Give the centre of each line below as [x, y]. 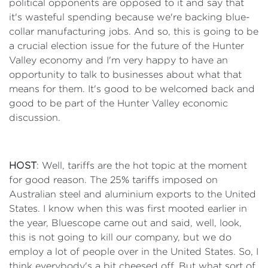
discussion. [35, 118]
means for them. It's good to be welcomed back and [132, 89]
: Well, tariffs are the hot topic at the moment [142, 165]
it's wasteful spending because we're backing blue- [130, 17]
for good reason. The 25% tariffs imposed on [113, 180]
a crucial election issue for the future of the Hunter [127, 46]
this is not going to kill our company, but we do [120, 237]
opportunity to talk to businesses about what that [125, 74]
